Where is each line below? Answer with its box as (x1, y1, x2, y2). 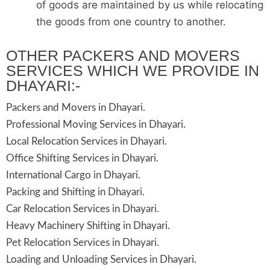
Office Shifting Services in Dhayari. (6, 153, 159, 164)
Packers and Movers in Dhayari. (6, 102, 145, 113)
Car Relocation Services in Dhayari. (6, 204, 159, 215)
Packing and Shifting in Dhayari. (6, 187, 145, 198)
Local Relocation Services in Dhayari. (6, 136, 167, 147)
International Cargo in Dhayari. (6, 170, 140, 181)
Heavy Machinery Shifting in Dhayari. (6, 221, 170, 231)
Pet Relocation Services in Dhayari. (6, 237, 159, 248)
